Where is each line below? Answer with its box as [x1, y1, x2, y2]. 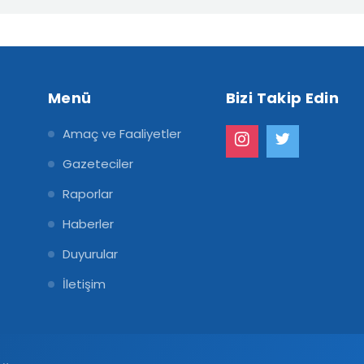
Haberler [62, 214, 114, 232]
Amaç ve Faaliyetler [62, 124, 181, 142]
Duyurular [62, 245, 118, 262]
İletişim [62, 275, 106, 292]
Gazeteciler [62, 154, 133, 172]
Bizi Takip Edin [225, 87, 340, 108]
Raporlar [62, 184, 113, 202]
